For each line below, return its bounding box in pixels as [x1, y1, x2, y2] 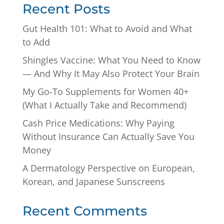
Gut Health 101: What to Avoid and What [22, 22, 192, 34]
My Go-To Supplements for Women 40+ [22, 85, 188, 97]
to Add [22, 35, 50, 48]
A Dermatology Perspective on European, [22, 161, 195, 174]
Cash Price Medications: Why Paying [22, 116, 174, 129]
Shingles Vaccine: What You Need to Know [22, 53, 200, 66]
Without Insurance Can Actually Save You [22, 130, 194, 142]
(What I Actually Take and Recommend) [22, 98, 186, 111]
